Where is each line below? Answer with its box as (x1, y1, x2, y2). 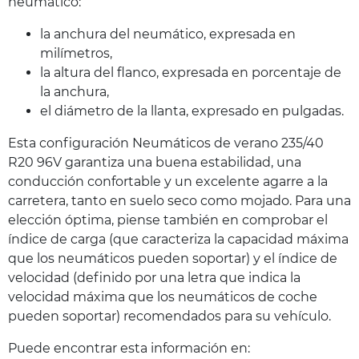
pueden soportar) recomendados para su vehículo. (8, 309, 331, 325)
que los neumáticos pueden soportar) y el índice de (8, 251, 337, 267)
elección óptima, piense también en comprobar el (8, 212, 328, 228)
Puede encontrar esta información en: (8, 341, 250, 357)
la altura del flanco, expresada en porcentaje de (40, 65, 341, 81)
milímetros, (40, 46, 112, 62)
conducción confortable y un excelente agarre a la (8, 174, 328, 190)
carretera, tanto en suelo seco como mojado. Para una (8, 193, 351, 209)
